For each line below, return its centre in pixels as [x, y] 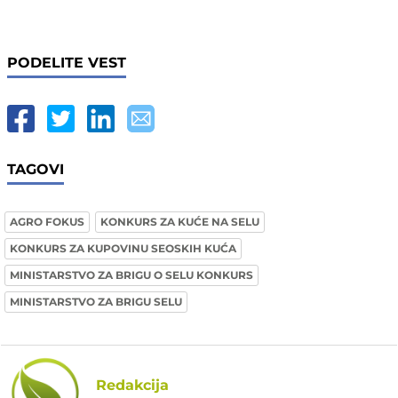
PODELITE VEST [67, 63]
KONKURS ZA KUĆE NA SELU [180, 222]
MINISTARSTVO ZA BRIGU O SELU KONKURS [131, 275]
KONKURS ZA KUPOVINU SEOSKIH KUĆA [123, 249]
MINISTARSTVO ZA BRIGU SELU [96, 302]
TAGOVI [36, 170]
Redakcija [132, 386]
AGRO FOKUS [47, 222]
